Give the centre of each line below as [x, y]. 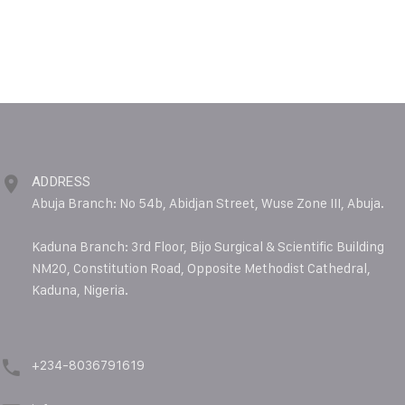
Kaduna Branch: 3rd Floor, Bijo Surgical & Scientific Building [208, 246]
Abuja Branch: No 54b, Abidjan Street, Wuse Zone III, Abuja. [208, 203]
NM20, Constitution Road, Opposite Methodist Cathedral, [201, 268]
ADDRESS [61, 182]
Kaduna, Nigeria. [80, 290]
